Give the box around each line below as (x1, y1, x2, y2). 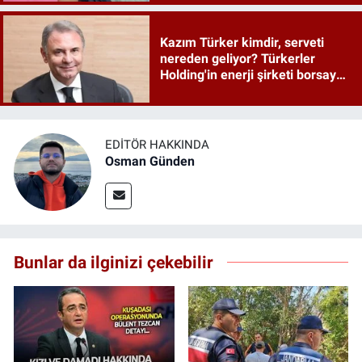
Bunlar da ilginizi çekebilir (14, 252, 213, 273)
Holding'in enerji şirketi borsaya (159, 66, 343, 82)
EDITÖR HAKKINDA (105, 137, 209, 152)
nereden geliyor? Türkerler (159, 50, 315, 66)
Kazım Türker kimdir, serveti (159, 34, 324, 50)
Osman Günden (105, 153, 195, 169)
